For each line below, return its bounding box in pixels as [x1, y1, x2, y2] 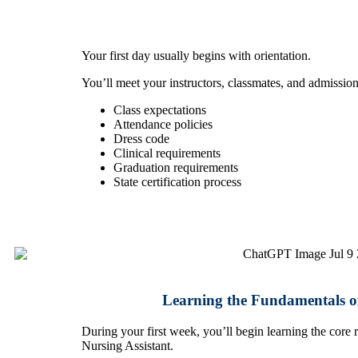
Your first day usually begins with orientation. [82, 49, 311, 63]
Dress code [113, 132, 169, 146]
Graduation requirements [113, 161, 238, 175]
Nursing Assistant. [82, 339, 173, 353]
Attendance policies [113, 117, 213, 132]
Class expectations [113, 103, 206, 117]
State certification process [113, 175, 241, 189]
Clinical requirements [113, 146, 221, 161]
